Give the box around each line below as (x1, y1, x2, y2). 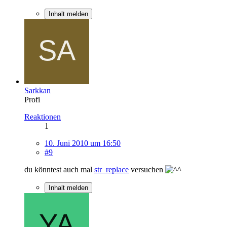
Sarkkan (24, 86, 51, 95)
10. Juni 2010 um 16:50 (45, 138, 121, 147)
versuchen (129, 165, 165, 174)
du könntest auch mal (24, 165, 94, 174)
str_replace (94, 165, 129, 174)
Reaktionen (24, 112, 61, 121)
